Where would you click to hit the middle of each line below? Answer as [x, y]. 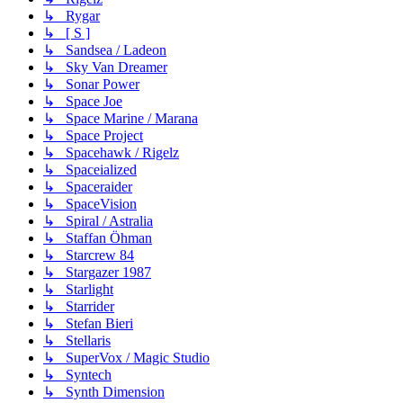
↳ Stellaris [77, 340]
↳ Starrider [79, 306]
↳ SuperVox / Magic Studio [126, 357]
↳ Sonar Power [91, 84]
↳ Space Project [93, 135]
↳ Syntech [77, 374]
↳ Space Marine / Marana [121, 118]
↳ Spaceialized [90, 169]
